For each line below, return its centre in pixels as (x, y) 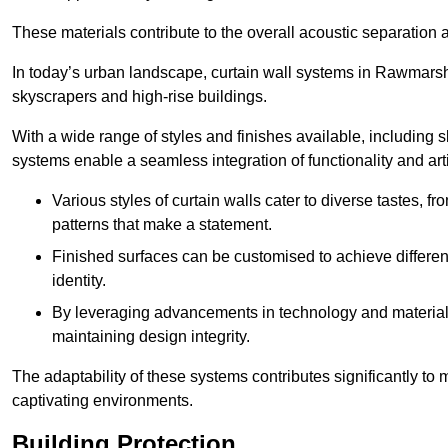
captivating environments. (102, 401)
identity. (79, 281)
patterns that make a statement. (162, 225)
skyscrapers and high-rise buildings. (139, 97)
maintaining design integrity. (151, 337)
